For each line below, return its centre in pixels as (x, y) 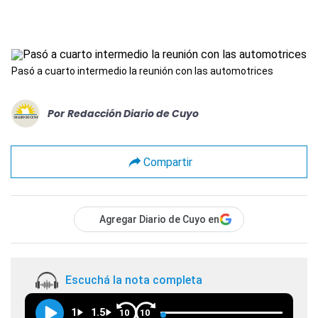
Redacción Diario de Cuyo (133, 113)
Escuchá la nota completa (134, 280)
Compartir (168, 162)
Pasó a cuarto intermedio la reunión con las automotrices (142, 71)
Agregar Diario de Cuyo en (159, 219)
